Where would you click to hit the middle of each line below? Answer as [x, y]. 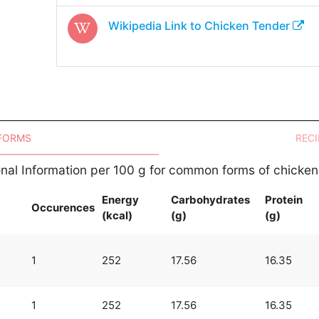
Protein [283, 199]
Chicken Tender [247, 25]
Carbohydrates [210, 199]
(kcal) [117, 215]
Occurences [63, 207]
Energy [120, 199]
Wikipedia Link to [156, 25]
